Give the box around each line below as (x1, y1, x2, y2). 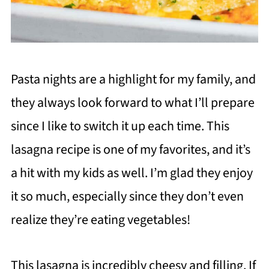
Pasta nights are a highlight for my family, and (10, 69, 256, 89)
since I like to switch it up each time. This (10, 116, 229, 136)
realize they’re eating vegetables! (10, 210, 190, 229)
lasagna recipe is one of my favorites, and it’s (10, 139, 250, 159)
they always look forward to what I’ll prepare (10, 92, 255, 112)
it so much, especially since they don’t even (10, 186, 244, 206)
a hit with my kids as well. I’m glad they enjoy (10, 163, 253, 183)
